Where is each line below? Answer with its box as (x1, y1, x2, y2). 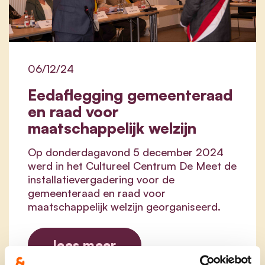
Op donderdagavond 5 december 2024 (28, 146, 224, 159)
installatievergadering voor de (28, 173, 174, 186)
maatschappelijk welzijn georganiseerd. (28, 200, 221, 214)
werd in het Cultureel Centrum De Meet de (28, 159, 237, 173)
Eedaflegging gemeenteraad (28, 85, 232, 105)
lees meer (53, 237, 117, 253)
